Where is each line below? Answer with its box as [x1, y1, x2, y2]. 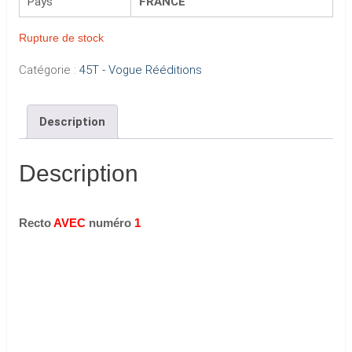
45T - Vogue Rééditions [79, 63, 202, 77]
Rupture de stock [18, 32, 104, 44]
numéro [85, 216, 134, 230]
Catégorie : [18, 63, 79, 77]
